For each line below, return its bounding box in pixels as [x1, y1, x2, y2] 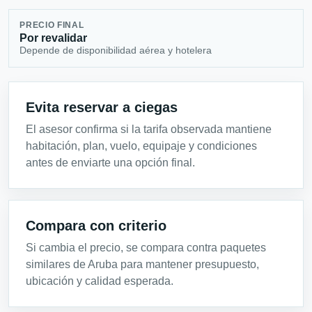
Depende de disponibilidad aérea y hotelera [19, 45, 212, 56]
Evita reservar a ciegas [26, 99, 178, 115]
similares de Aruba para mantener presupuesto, [26, 258, 259, 270]
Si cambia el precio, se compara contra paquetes [26, 241, 266, 253]
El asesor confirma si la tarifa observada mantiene [26, 123, 272, 135]
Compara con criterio [26, 217, 166, 233]
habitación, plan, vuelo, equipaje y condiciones [26, 139, 257, 152]
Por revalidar [19, 32, 88, 45]
